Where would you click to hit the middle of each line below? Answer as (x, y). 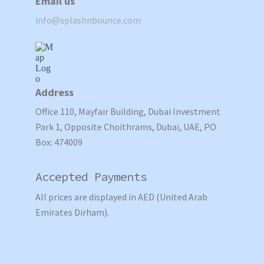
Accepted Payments (91, 176)
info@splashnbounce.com (88, 20)
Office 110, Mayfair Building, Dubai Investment (128, 111)
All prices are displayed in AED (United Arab (121, 197)
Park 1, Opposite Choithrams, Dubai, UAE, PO (126, 126)
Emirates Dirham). (72, 212)
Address (55, 92)
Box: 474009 (59, 142)
